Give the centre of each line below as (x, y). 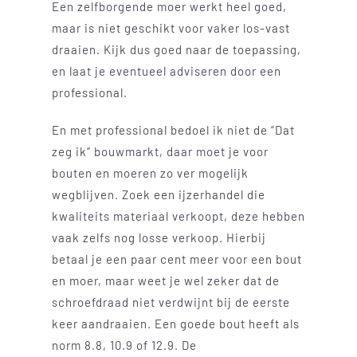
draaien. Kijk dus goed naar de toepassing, (176, 49)
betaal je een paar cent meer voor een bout (177, 259)
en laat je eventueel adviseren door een (166, 71)
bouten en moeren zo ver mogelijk (150, 173)
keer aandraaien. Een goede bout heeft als (175, 323)
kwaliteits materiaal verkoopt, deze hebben (178, 216)
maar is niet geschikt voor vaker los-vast (171, 27)
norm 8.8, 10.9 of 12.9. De (124, 345)
